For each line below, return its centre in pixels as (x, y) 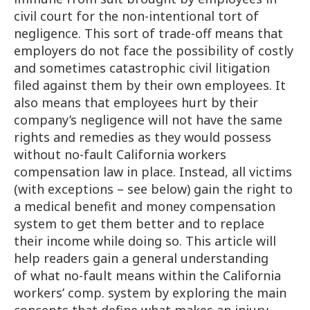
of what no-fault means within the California (147, 275)
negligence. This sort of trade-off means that (148, 33)
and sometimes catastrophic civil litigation (142, 67)
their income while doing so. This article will (145, 240)
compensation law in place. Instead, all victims (153, 171)
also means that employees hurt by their (136, 102)
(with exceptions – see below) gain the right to (153, 189)
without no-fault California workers (120, 154)
